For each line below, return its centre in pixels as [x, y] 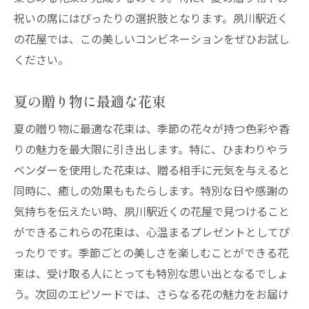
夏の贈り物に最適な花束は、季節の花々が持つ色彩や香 [152, 128]
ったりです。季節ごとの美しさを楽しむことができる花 [151, 252]
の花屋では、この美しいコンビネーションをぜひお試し [152, 39]
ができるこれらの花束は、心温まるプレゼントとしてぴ [152, 232]
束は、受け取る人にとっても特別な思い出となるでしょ [151, 273]
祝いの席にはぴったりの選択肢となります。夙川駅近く [151, 18]
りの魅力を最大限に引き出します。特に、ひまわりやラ [151, 149]
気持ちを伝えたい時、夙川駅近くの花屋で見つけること [152, 211]
